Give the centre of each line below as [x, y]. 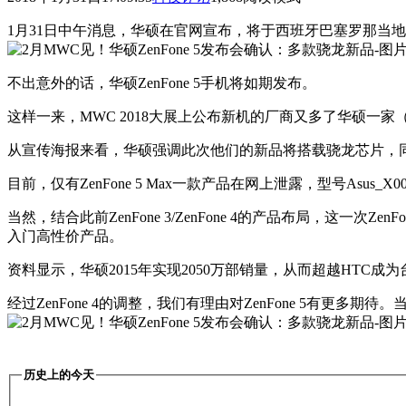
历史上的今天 [59, 375]
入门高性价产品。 [65, 237]
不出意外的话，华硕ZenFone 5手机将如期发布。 [162, 83]
